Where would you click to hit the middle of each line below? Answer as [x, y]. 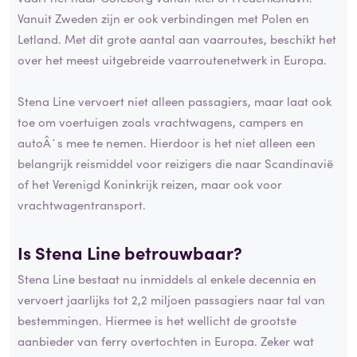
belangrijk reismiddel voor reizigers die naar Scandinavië [175, 163]
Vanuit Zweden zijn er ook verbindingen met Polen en [163, 18]
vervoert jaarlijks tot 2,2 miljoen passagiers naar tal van [171, 300]
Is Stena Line [71, 252]
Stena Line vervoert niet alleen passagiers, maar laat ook [175, 100]
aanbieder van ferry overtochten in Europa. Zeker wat [166, 341]
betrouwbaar [179, 252]
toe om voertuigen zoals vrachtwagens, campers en [161, 121]
